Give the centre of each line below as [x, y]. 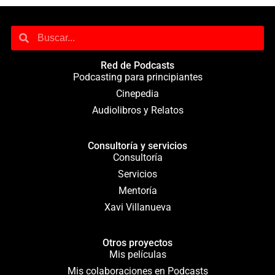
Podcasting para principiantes [137, 77]
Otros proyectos [137, 242]
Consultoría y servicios [137, 145]
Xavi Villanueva [137, 207]
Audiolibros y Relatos [137, 110]
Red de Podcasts [137, 65]
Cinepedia [137, 93]
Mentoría [137, 190]
